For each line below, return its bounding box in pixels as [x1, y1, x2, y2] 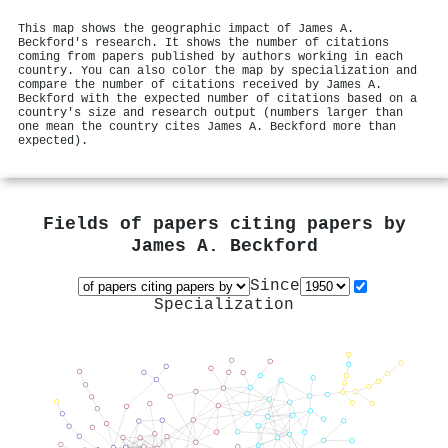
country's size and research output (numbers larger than [18, 105, 403, 120]
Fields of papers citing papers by [42, 214, 406, 236]
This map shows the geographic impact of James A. [18, 21, 354, 36]
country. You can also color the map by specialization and [18, 63, 417, 78]
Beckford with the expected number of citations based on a [18, 91, 417, 106]
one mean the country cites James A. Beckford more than [18, 119, 396, 134]
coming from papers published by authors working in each [18, 49, 403, 64]
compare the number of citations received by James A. [18, 77, 382, 92]
